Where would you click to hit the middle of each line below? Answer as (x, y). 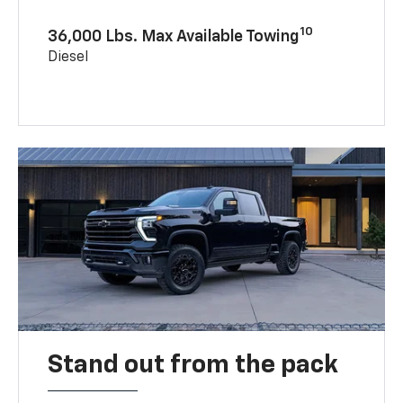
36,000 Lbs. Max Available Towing (174, 36)
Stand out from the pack (193, 365)
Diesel (68, 57)
